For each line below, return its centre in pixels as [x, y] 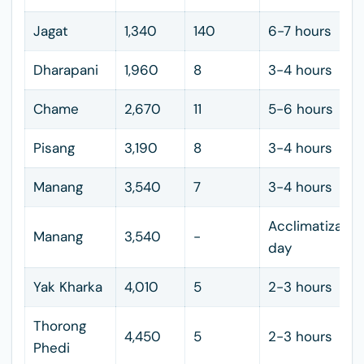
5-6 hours [301, 109]
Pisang [54, 148]
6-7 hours [300, 31]
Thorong [60, 326]
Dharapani [66, 70]
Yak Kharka [68, 287]
